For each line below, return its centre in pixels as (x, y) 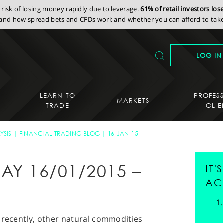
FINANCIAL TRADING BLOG (59, 134)
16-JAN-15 (123, 134)
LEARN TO (57, 95)
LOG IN (209, 55)
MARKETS (133, 100)
